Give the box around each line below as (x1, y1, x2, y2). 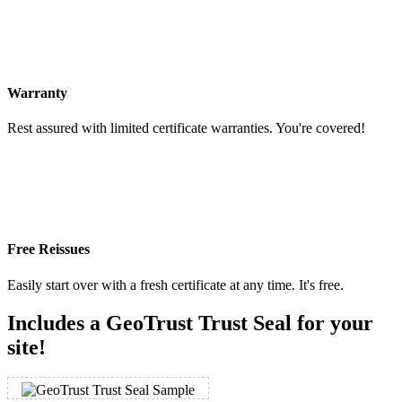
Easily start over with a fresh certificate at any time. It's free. (7, 276, 344, 293)
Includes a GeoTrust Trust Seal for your (7, 310, 373, 335)
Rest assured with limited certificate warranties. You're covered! (7, 120, 365, 136)
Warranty (7, 84, 67, 100)
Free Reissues (7, 241, 90, 258)
